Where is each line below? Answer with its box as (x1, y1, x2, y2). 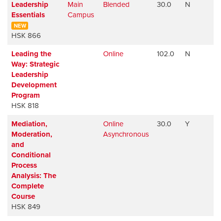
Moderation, (11, 129, 52, 139)
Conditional (11, 150, 51, 159)
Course (11, 191, 35, 201)
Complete (11, 181, 44, 190)
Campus (68, 10, 94, 19)
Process (11, 160, 37, 170)
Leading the (11, 49, 51, 58)
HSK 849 (11, 202, 40, 211)
